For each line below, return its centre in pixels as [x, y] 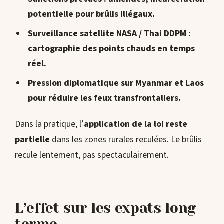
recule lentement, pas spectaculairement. [92, 155]
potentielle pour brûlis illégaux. [91, 14]
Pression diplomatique [73, 83]
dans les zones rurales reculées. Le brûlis [126, 139]
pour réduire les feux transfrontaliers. [104, 98]
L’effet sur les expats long [105, 208]
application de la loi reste [136, 124]
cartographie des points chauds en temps [111, 49]
